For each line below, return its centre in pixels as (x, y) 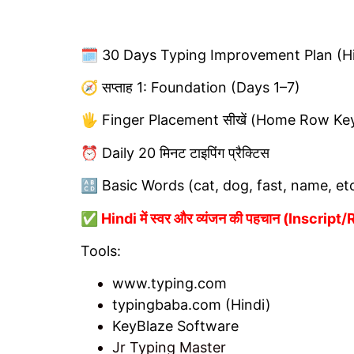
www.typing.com (169, 284)
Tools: (101, 250)
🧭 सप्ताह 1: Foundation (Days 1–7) (190, 87)
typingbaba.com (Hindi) (192, 305)
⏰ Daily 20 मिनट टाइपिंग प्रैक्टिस (175, 153)
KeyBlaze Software (175, 326)
